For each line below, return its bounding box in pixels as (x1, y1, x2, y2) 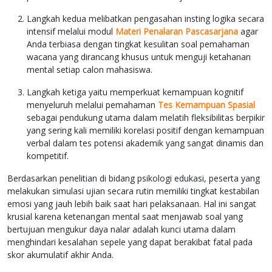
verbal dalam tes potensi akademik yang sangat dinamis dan (27, 137, 263, 149)
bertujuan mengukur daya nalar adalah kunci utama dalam (7, 223, 236, 236)
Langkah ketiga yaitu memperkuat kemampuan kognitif (27, 86, 243, 98)
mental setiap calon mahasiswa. (27, 64, 152, 76)
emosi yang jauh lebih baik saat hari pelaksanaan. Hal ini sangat (7, 198, 256, 210)
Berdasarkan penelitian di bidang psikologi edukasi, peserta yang (7, 172, 260, 185)
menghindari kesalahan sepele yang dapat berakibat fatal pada (7, 236, 253, 248)
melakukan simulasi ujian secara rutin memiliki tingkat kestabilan (7, 185, 259, 197)
